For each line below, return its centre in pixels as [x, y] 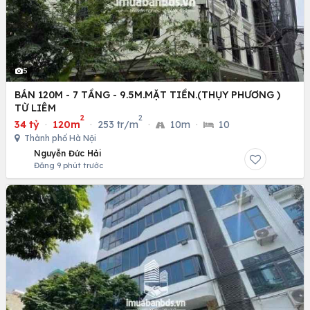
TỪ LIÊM [35, 108]
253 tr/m [118, 125]
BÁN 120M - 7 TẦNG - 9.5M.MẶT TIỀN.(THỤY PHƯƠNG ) [147, 95]
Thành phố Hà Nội [59, 138]
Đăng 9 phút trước [69, 166]
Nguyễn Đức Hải [68, 154]
